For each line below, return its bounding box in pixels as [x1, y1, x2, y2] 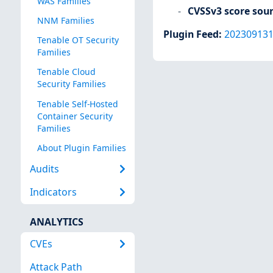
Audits [29, 162, 59, 176]
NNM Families [37, 15, 94, 27]
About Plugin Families [37, 141, 126, 154]
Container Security [37, 110, 113, 122]
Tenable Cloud [37, 66, 96, 78]
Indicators [29, 185, 77, 199]
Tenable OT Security [37, 34, 119, 46]
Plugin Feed [163, 27, 219, 41]
